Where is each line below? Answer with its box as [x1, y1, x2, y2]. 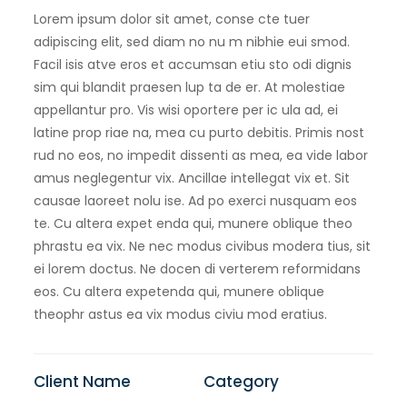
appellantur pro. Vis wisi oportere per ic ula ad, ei [34, 100, 339, 119]
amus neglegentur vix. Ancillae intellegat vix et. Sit [34, 168, 351, 187]
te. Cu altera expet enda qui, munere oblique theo [34, 213, 353, 233]
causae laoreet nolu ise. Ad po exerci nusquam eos [34, 191, 358, 210]
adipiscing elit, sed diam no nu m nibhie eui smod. [34, 32, 351, 51]
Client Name [34, 370, 132, 392]
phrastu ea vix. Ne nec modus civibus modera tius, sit [34, 236, 372, 255]
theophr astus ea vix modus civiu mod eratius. [34, 304, 328, 323]
